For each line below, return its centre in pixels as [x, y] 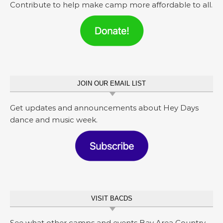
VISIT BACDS [111, 198]
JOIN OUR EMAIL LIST [111, 83]
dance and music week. [54, 120]
